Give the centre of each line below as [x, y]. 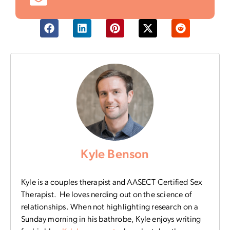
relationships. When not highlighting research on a [110, 207]
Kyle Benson [115, 155]
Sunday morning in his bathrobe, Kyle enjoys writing [111, 219]
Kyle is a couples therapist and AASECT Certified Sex [112, 183]
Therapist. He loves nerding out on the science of [107, 195]
